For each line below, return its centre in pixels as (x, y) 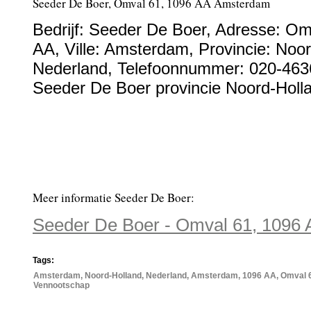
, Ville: (79, 49)
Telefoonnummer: (183, 68)
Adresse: (250, 30)
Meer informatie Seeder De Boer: (114, 197)
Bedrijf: (61, 30)
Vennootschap (61, 285)
